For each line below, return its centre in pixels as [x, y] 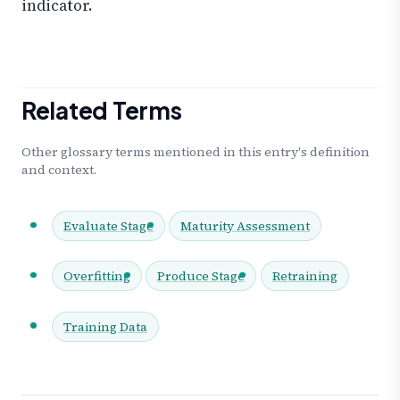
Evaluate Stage [108, 226]
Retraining [304, 276]
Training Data [105, 326]
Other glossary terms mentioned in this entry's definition [196, 152]
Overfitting [97, 276]
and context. [59, 170]
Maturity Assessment [246, 226]
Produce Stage [201, 276]
